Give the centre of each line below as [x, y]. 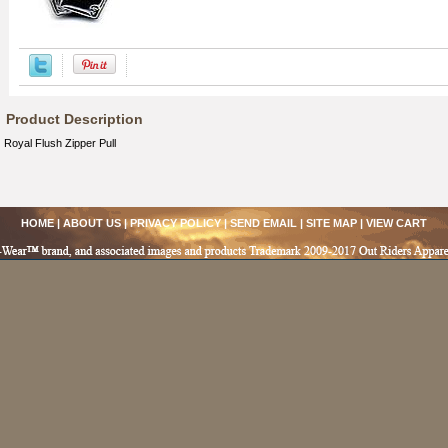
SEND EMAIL [263, 223]
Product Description [74, 119]
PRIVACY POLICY [175, 223]
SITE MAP [331, 223]
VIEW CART [396, 223]
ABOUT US [92, 223]
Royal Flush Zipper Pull [60, 143]
